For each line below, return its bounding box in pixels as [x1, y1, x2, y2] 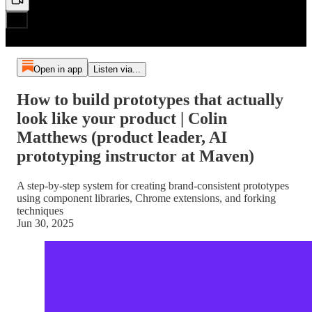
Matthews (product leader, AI [17, 127, 227, 146]
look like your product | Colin [17, 109, 227, 127]
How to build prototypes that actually [17, 90, 283, 109]
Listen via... [93, 64, 141, 75]
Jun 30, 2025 [17, 217, 74, 229]
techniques [17, 204, 63, 217]
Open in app [33, 64, 82, 75]
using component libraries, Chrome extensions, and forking [17, 192, 276, 204]
